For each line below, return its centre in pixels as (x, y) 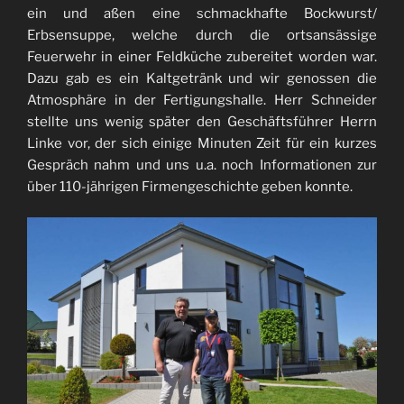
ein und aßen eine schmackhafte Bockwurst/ (202, 13)
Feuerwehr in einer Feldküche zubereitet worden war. (202, 56)
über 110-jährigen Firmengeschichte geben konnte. (190, 186)
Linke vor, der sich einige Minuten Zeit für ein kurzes (202, 143)
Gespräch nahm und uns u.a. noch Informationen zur (202, 165)
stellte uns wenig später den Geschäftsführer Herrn (202, 121)
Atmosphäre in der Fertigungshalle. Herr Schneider (202, 100)
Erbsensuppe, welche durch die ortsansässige (202, 35)
